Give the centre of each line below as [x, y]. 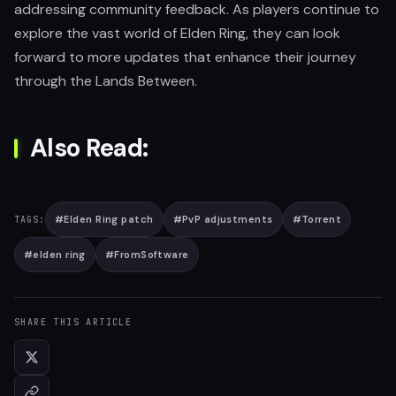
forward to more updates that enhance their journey [185, 57]
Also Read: [89, 148]
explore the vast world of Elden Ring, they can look [177, 33]
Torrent [322, 219]
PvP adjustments [227, 219]
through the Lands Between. [106, 81]
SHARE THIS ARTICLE [73, 322]
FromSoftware [152, 255]
